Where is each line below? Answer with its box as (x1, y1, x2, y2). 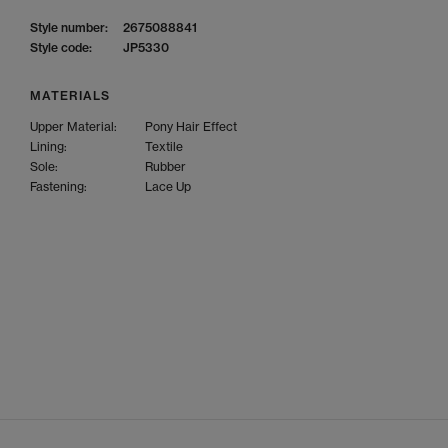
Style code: (30, 40, 92, 55)
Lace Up (145, 179, 191, 194)
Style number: (30, 20, 108, 35)
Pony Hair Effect (145, 119, 237, 134)
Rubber (145, 159, 186, 174)
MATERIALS (30, 88, 110, 103)
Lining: (30, 139, 67, 154)
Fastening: (30, 179, 87, 194)
